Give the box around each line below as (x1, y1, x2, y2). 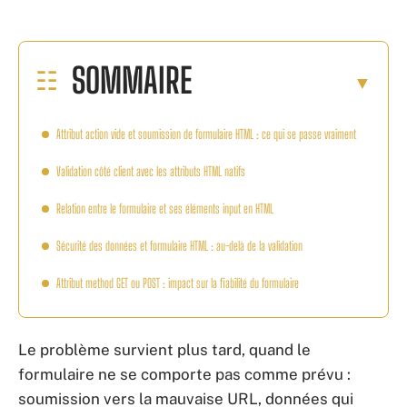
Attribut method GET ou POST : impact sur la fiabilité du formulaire (56, 274, 299, 291)
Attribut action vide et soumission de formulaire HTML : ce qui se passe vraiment (56, 125, 356, 142)
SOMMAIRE (72, 59, 192, 101)
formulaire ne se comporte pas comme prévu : (18, 365, 351, 383)
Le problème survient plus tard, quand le (18, 341, 311, 359)
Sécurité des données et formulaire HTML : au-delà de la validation (56, 237, 303, 253)
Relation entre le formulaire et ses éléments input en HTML (56, 200, 273, 216)
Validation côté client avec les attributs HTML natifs (56, 163, 245, 179)
